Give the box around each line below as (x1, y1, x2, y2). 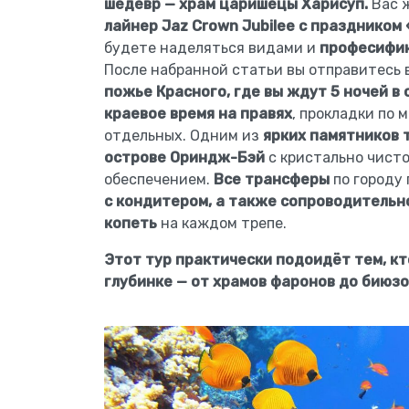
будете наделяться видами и (104, 39, 320, 57)
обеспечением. (104, 171, 214, 188)
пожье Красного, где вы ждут (104, 83, 327, 100)
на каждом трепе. (157, 215, 287, 232)
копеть (104, 215, 157, 232)
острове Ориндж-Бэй (104, 149, 265, 166)
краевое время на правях (104, 105, 292, 122)
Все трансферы (214, 171, 330, 188)
